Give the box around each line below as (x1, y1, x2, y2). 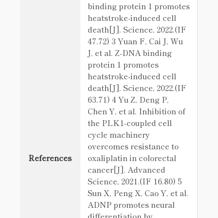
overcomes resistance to (88, 140, 179, 152)
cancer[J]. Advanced (88, 163, 165, 175)
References (28, 152, 72, 163)
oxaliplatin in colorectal (88, 152, 176, 163)
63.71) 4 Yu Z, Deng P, (88, 93, 169, 105)
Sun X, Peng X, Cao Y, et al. (88, 187, 188, 199)
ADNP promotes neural (88, 199, 175, 210)
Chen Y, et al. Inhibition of (88, 105, 185, 117)
